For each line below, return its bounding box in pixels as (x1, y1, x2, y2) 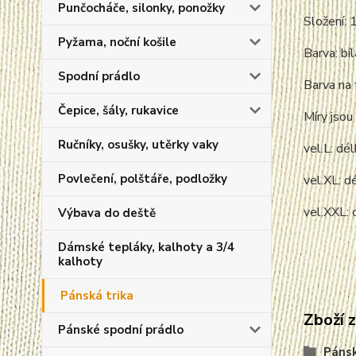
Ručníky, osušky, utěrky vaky (58, 137, 219, 153)
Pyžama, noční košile (58, 34, 176, 50)
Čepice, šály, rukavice (58, 103, 179, 118)
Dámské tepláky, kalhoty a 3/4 (58, 239, 234, 255)
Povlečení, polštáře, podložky (58, 171, 227, 187)
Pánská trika (60, 288, 133, 304)
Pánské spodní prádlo (58, 322, 184, 338)
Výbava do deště (58, 205, 156, 221)
